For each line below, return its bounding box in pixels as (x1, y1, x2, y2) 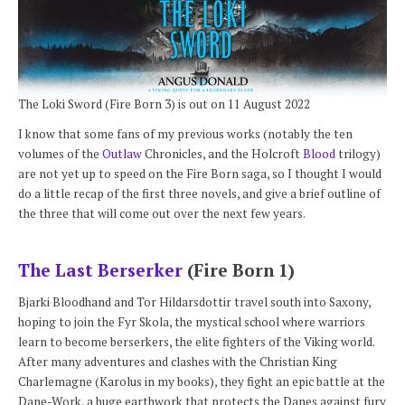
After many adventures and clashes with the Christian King (18, 353, 337, 371)
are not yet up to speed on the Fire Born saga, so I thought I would (18, 165, 381, 182)
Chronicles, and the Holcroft (145, 145, 303, 162)
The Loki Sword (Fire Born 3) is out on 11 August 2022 (18, 96, 310, 113)
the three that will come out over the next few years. (18, 204, 306, 221)
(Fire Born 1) (183, 258, 295, 281)
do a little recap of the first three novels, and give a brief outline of (18, 184, 381, 202)
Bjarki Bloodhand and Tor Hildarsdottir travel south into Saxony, (18, 294, 371, 311)
